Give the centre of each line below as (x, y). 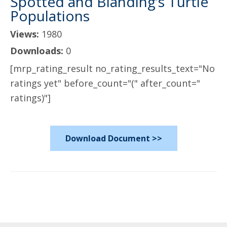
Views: (26, 34)
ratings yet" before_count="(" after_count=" (105, 83)
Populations (50, 16)
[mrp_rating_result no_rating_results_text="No (112, 68)
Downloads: (38, 51)
